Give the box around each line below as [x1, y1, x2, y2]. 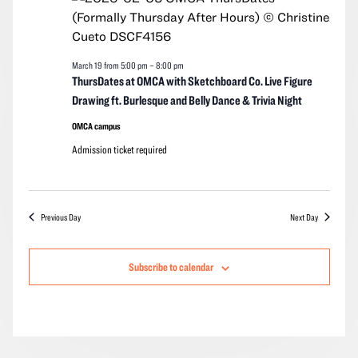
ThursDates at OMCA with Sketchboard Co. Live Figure [71, 74, 312, 89]
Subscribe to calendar [129, 261, 213, 274]
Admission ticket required [71, 143, 167, 157]
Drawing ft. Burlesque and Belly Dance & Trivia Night [71, 93, 302, 108]
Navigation [276, 3, 355, 30]
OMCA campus [71, 120, 121, 132]
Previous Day [40, 211, 81, 223]
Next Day [289, 211, 318, 223]
